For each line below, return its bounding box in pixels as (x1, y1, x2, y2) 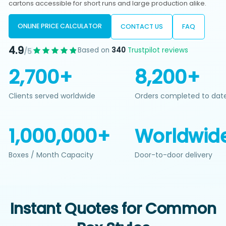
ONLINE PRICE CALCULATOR (18, 22, 102, 31)
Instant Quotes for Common (10, 198, 216, 219)
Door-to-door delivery (135, 150, 213, 160)
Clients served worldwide (9, 91, 96, 101)
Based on (78, 45, 112, 55)
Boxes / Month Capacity (9, 150, 94, 160)
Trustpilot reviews (126, 45, 189, 55)
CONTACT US (121, 22, 163, 31)
